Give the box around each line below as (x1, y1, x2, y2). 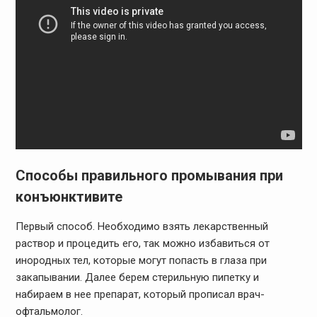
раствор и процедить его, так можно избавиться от (15, 237, 270, 250)
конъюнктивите (15, 188, 122, 206)
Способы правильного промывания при (15, 167, 283, 185)
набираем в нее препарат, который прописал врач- (15, 288, 265, 301)
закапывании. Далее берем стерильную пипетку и (15, 271, 259, 284)
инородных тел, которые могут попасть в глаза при (15, 254, 267, 267)
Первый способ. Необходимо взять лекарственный (15, 220, 268, 234)
